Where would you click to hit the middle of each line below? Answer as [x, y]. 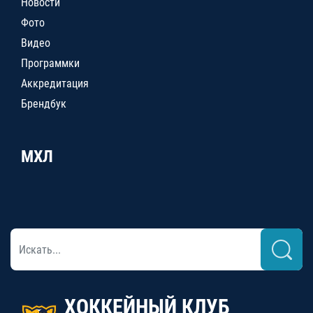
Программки [50, 63]
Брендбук [44, 104]
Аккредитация [55, 83]
